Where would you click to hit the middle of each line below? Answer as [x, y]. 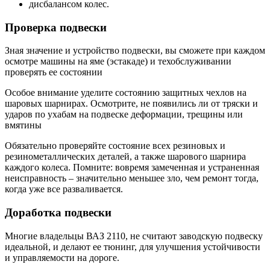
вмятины [23, 125]
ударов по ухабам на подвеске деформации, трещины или [124, 115]
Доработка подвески [58, 213]
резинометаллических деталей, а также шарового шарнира [125, 157]
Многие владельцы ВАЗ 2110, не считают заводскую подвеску [134, 236]
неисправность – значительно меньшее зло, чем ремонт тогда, [132, 178]
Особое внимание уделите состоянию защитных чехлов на [126, 93]
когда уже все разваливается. [64, 189]
